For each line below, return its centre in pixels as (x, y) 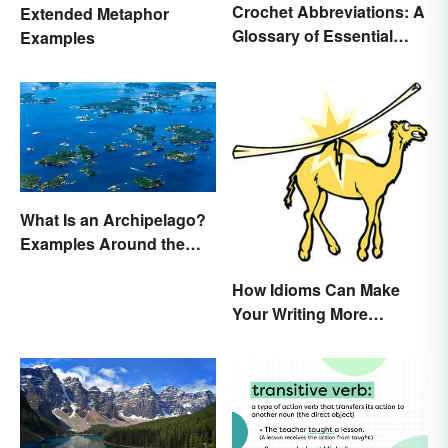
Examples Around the (102, 244)
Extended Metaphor (94, 14)
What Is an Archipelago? (113, 220)
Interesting (272, 338)
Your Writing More (300, 314)
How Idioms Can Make (316, 290)
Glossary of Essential (312, 35)
